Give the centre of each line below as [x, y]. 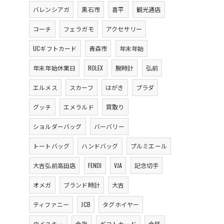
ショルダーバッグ [57, 126]
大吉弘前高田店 [54, 165]
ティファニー [51, 204]
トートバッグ [51, 146]
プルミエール [149, 146]
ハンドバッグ [100, 146]
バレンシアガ [51, 9]
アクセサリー [124, 29]
